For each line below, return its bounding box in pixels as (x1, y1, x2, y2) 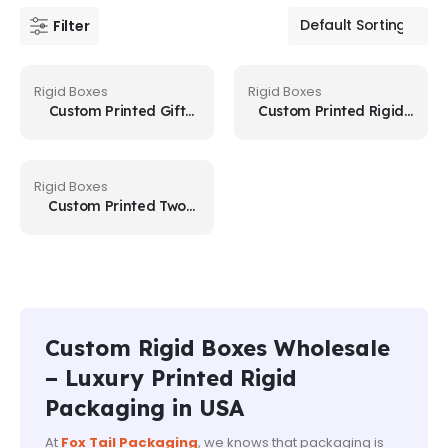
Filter (53, 15, 90, 36)
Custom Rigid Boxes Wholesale (45, 333, 390, 362)
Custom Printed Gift (48, 101, 186, 119)
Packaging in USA (45, 393, 244, 422)
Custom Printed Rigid (257, 101, 405, 119)
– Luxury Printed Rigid (45, 363, 296, 392)
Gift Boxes (296, 119, 366, 137)
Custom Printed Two (48, 196, 186, 214)
